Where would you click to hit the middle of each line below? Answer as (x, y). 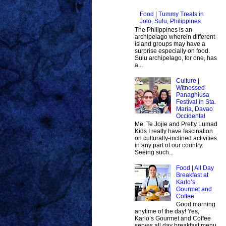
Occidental (190, 116)
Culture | (187, 80)
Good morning (195, 205)
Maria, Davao (194, 109)
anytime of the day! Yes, (167, 212)
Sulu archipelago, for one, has (176, 58)
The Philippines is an (163, 30)
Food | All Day (195, 168)
